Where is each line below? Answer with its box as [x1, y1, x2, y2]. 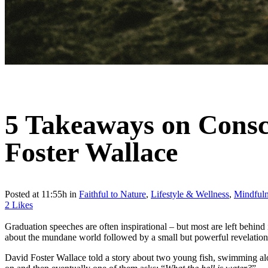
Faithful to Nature [79, 189, 146, 200]
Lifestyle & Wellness [151, 189, 229, 200]
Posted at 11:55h [5, 189, 67, 200]
